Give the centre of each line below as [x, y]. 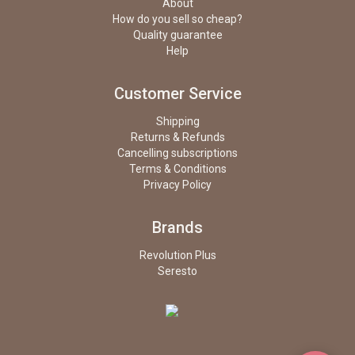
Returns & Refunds [177, 137]
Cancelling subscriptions [177, 153]
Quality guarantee [177, 35]
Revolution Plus [177, 255]
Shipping [177, 121]
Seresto [177, 271]
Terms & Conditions [177, 169]
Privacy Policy [177, 185]
